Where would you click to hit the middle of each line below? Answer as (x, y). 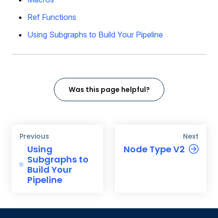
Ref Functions (52, 17)
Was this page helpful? (109, 89)
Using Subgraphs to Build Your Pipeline (95, 34)
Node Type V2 (154, 149)
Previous (34, 136)
